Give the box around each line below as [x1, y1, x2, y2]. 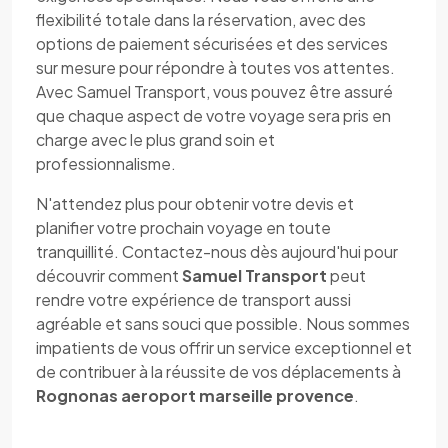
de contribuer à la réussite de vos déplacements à [36, 361, 401, 382]
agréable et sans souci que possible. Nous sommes [36, 313, 410, 334]
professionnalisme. [36, 153, 176, 174]
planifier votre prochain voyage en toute [36, 217, 331, 238]
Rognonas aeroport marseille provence [36, 385, 354, 406]
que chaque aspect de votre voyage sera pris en [36, 105, 391, 126]
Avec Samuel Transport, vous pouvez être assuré [36, 81, 393, 102]
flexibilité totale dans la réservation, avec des [36, 9, 366, 30]
